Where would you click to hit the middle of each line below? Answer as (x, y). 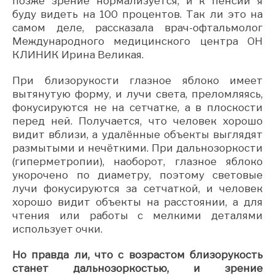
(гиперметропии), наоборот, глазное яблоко (137, 161)
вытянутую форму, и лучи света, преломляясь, (137, 94)
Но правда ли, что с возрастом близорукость (137, 254)
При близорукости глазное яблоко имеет (137, 80)
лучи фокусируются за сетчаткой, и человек (137, 188)
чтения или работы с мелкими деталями (137, 215)
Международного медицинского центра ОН (137, 41)
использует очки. (57, 229)
